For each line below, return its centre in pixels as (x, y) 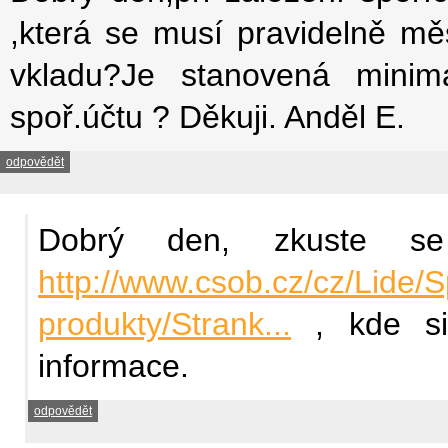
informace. (113, 365)
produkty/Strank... (164, 323)
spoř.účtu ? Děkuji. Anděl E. (207, 116)
